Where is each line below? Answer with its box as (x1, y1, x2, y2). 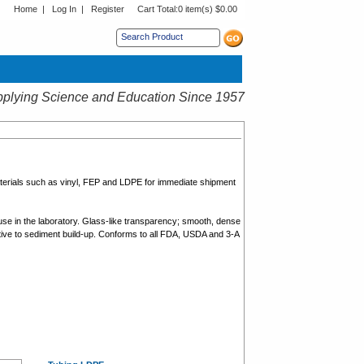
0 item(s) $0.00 (178, 4, 237, 14)
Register (91, 4, 124, 14)
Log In (52, 4, 76, 14)
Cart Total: (137, 4, 178, 14)
